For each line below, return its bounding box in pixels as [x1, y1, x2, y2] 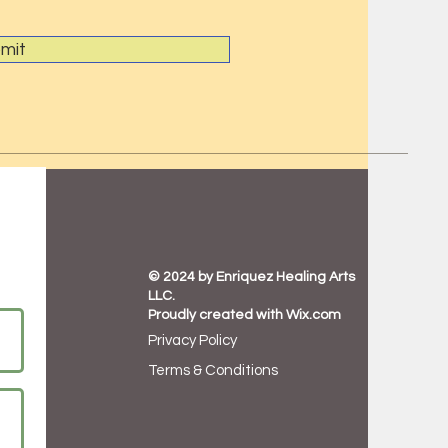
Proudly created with [148, 308, 286, 322]
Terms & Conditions [148, 363, 278, 378]
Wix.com [286, 308, 341, 322]
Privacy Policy [148, 333, 237, 348]
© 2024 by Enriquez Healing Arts [148, 270, 355, 284]
